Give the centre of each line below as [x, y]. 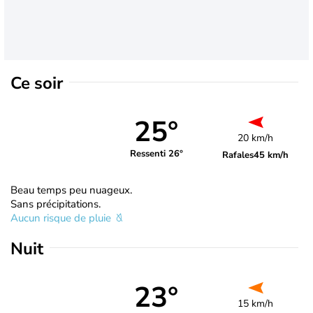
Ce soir [37, 83]
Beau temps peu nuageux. [71, 190]
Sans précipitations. [56, 204]
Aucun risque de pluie [62, 218]
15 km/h [256, 303]
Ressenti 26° [156, 154]
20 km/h [256, 138]
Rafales [238, 155]
